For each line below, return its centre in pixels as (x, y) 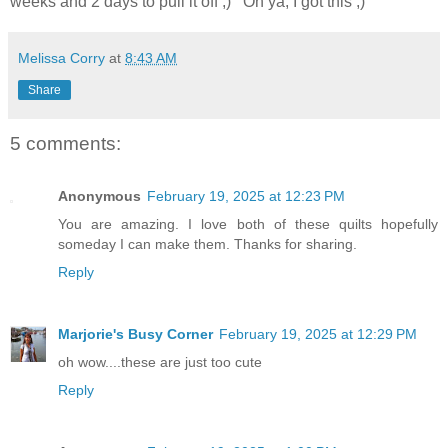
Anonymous (99, 195)
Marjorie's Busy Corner (135, 333)
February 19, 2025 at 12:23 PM (246, 195)
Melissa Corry (61, 58)
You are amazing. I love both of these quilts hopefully (248, 223)
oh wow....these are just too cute (160, 361)
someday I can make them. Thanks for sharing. (207, 243)
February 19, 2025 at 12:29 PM (318, 333)
